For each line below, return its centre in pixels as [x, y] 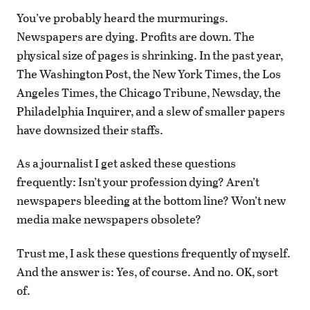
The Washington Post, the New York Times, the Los [149, 74]
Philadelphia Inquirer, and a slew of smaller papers [151, 111]
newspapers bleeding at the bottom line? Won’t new [151, 201]
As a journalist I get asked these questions [126, 163]
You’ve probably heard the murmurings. [122, 18]
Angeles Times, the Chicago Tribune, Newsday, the [149, 93]
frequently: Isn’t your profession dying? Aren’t [138, 182]
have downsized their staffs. [90, 130]
